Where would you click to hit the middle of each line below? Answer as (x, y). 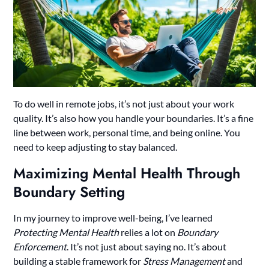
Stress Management (184, 261)
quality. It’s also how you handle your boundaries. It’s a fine (134, 118)
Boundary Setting (69, 192)
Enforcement (40, 246)
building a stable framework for (78, 261)
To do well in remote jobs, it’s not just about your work (124, 103)
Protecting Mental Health (66, 232)
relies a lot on (148, 232)
